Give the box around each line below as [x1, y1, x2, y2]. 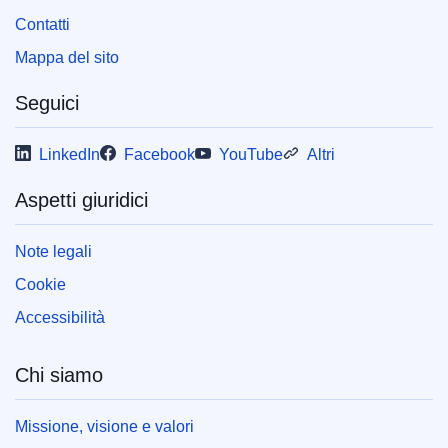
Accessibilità [15, 309, 105, 327]
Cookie [15, 276, 66, 294]
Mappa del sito [15, 49, 119, 67]
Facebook [124, 146, 195, 164]
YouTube [219, 146, 283, 164]
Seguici [15, 92, 79, 115]
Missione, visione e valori [15, 418, 194, 436]
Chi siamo [15, 364, 103, 387]
